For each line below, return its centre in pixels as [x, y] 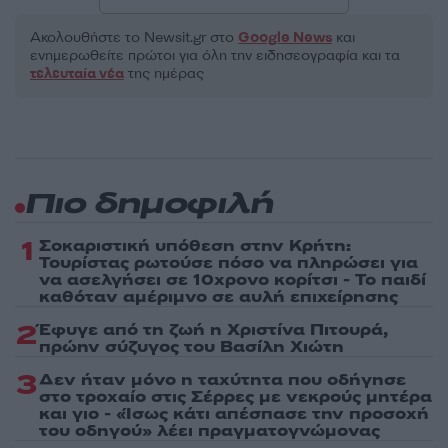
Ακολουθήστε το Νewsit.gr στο [134, 37]
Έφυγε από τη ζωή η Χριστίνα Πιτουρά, [213, 329]
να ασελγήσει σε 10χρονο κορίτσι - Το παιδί [232, 279]
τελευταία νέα [77, 73]
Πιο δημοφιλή [149, 205]
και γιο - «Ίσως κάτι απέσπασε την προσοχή [234, 413]
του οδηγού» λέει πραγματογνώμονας [209, 430]
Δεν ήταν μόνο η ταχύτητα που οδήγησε [222, 379]
